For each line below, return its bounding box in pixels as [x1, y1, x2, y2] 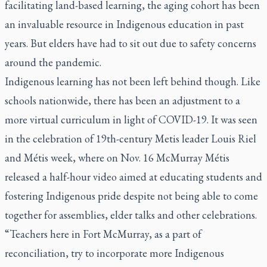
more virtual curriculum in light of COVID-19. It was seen [5, 113, 257, 126]
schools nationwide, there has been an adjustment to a [5, 94, 240, 107]
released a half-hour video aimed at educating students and [5, 170, 262, 184]
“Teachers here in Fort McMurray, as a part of [5, 227, 201, 241]
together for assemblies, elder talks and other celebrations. [5, 208, 257, 222]
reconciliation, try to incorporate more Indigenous [5, 246, 224, 260]
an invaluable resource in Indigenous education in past [5, 17, 244, 31]
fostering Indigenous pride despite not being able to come [5, 189, 258, 203]
